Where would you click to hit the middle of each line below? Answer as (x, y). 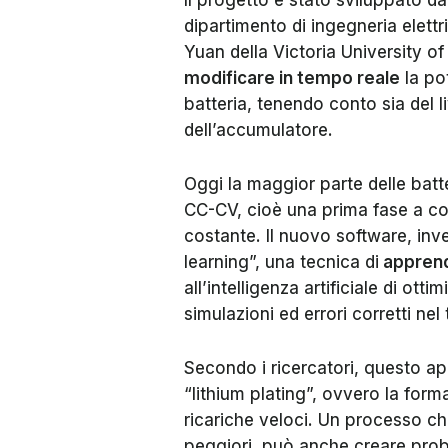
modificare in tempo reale (292, 78)
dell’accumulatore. (258, 130)
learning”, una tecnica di (281, 262)
